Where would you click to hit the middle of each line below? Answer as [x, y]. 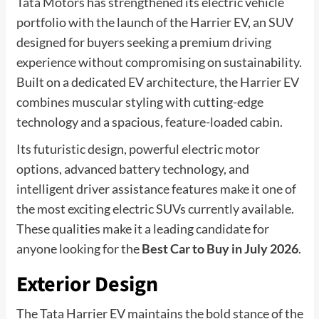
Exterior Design [87, 284]
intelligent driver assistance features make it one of [156, 188]
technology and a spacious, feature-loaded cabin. [149, 121]
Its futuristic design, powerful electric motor [138, 148]
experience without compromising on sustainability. [159, 62]
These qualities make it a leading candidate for [142, 228]
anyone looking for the [79, 248]
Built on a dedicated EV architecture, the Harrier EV [157, 82]
